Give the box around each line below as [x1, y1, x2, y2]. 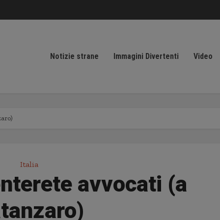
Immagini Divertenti [113, 52, 179, 61]
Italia [20, 160, 38, 169]
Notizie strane [50, 52, 99, 61]
